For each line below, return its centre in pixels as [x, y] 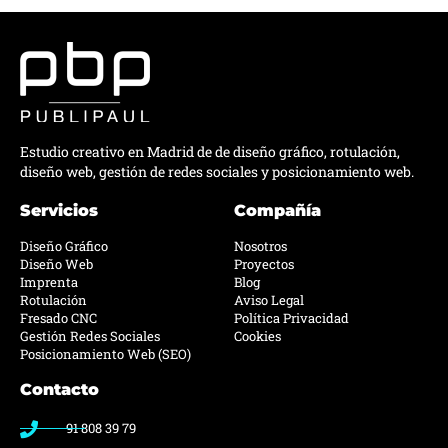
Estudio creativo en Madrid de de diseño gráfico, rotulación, [210, 152]
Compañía [277, 211]
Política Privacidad [291, 318]
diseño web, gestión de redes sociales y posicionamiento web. [217, 172]
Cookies [257, 336]
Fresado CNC [58, 318]
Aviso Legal [269, 300]
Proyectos [264, 264]
